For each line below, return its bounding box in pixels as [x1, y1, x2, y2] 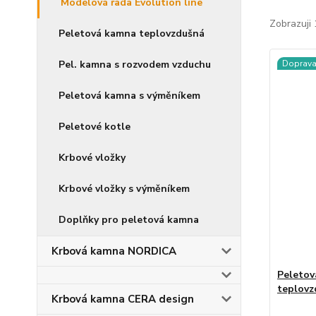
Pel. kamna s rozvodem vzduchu [59, 58, 211, 71]
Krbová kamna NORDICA [51, 244, 176, 258]
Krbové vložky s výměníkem [59, 182, 190, 195]
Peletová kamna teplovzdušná [59, 27, 205, 40]
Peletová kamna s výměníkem [59, 89, 200, 102]
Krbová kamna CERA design [51, 292, 194, 306]
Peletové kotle [59, 120, 130, 133]
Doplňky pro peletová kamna [59, 213, 199, 226]
